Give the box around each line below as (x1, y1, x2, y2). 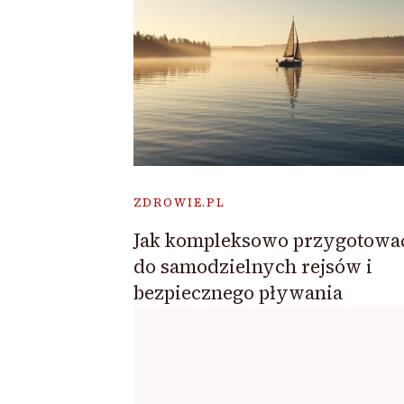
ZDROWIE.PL (133, 195, 225, 211)
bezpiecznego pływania (133, 280, 343, 307)
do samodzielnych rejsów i (133, 253, 372, 280)
